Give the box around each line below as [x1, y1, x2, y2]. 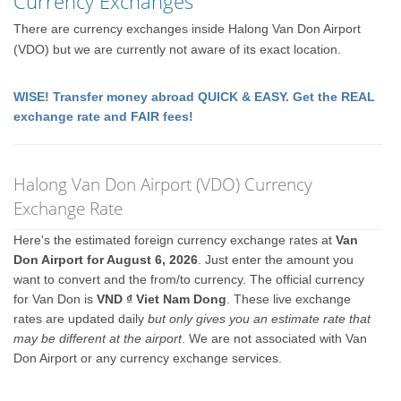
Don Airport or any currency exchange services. [13, 351, 283, 365]
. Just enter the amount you [198, 252, 354, 267]
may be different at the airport [13, 331, 183, 346]
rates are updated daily [13, 311, 149, 326]
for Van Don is [13, 292, 98, 306]
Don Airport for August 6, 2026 [13, 252, 199, 267]
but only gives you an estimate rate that [148, 311, 371, 326]
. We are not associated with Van [182, 331, 368, 346]
